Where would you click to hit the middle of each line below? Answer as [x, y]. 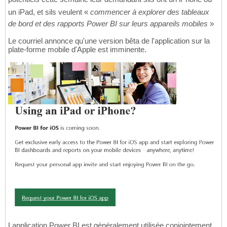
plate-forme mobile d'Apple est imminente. [77, 50]
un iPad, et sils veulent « [49, 12]
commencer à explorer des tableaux [150, 12]
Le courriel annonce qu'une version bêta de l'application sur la [109, 41]
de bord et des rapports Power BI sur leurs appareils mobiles [108, 24]
